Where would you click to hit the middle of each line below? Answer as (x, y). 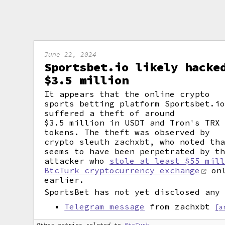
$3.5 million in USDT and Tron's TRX (132, 123)
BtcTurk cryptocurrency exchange (122, 170)
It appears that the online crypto (127, 94)
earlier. (65, 180)
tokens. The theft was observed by (127, 132)
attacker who (77, 161)
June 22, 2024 (71, 54)
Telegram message (105, 206)
